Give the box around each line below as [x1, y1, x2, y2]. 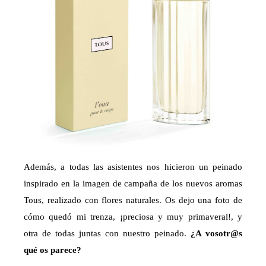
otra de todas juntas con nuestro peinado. [24, 228, 191, 238]
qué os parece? [24, 245, 81, 255]
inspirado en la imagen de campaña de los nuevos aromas [24, 178, 242, 188]
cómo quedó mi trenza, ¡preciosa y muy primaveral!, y [24, 211, 242, 221]
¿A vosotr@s [191, 228, 242, 238]
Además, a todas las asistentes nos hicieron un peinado [24, 161, 242, 172]
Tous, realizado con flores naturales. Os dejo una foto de [24, 195, 242, 205]
